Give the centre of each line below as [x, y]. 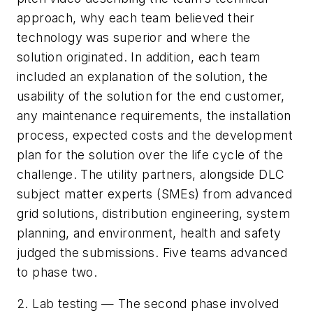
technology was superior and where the [134, 37]
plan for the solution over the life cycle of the [150, 154]
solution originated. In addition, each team [139, 57]
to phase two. [57, 272]
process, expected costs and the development [155, 135]
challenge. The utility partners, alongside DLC [151, 174]
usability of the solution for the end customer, [151, 96]
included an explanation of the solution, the [143, 76]
